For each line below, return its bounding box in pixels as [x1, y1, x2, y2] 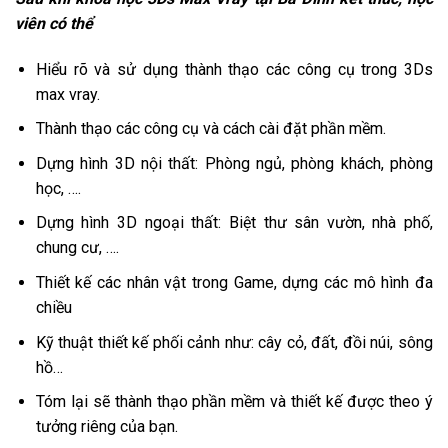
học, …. [35, 178, 81, 198]
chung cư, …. [35, 238, 119, 258]
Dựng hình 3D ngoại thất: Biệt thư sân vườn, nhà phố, [35, 213, 433, 233]
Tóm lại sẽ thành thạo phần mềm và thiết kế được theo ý [35, 392, 433, 412]
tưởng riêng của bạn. [35, 417, 178, 437]
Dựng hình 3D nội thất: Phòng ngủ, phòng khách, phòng [35, 153, 433, 173]
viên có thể [15, 13, 93, 33]
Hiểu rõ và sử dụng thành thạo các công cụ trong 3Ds [35, 59, 433, 79]
